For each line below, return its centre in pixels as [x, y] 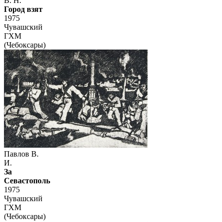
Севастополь [27, 181]
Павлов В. [21, 154]
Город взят [23, 9]
